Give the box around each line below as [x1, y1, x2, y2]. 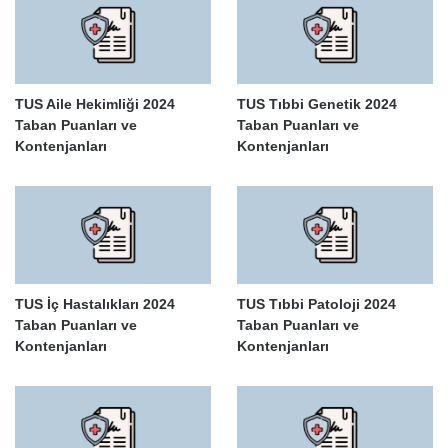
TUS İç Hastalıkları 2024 [15, 296, 175, 313]
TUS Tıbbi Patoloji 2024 [236, 296, 396, 313]
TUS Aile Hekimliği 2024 [15, 96, 175, 113]
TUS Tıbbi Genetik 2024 [236, 96, 397, 113]
